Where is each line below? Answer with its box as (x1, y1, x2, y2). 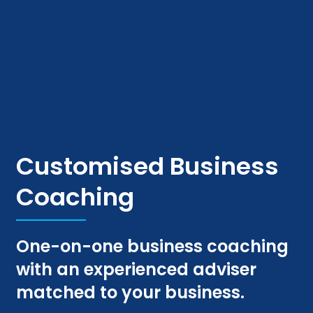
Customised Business (16, 149, 279, 183)
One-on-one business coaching (16, 234, 289, 258)
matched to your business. (16, 280, 245, 304)
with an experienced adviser (16, 257, 257, 281)
